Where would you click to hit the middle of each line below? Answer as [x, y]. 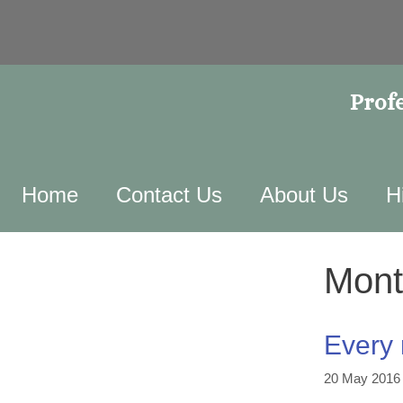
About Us [304, 195]
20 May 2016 [362, 378]
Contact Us [170, 195]
